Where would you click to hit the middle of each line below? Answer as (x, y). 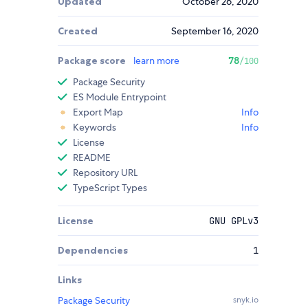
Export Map (98, 112)
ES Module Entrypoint (120, 97)
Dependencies (93, 251)
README (92, 158)
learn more (156, 61)
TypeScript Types (110, 188)
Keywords (95, 128)
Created (78, 31)
